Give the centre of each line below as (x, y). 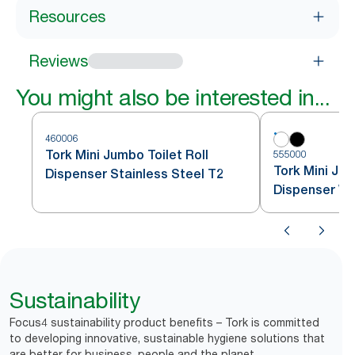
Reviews (58, 61)
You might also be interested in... (173, 97)
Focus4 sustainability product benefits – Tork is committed (164, 322)
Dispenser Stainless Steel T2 (134, 174)
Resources (67, 17)
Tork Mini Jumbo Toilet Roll (127, 155)
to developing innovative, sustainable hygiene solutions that (167, 338)
